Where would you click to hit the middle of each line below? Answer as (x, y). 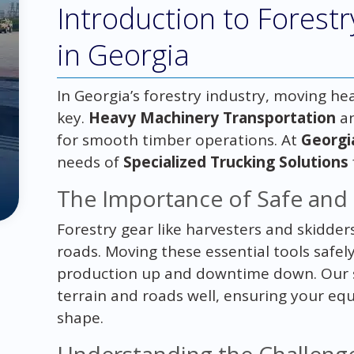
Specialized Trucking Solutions (235, 162)
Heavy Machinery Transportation (212, 117)
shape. (80, 317)
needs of (90, 162)
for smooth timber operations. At (179, 139)
